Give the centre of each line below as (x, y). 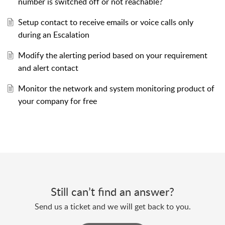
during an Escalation (53, 34)
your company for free (57, 101)
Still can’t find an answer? (113, 191)
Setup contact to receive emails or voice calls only (105, 22)
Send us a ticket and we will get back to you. (113, 206)
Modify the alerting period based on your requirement (113, 55)
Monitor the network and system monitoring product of (116, 88)
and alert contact (48, 68)
